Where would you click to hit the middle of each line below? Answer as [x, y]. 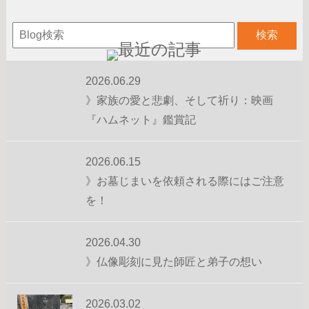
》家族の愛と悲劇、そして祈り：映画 [180, 100]
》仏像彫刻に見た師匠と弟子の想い [174, 261]
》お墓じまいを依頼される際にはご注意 [185, 181]
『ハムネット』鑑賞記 [141, 119]
